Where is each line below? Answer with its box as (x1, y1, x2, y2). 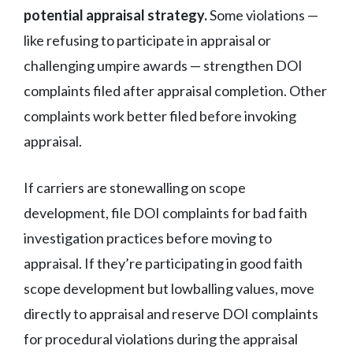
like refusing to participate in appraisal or (24, 31, 271, 49)
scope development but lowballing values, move (24, 279, 314, 297)
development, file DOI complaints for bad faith (24, 203, 307, 221)
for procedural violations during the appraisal (24, 329, 298, 347)
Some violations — (207, 6, 318, 24)
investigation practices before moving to (24, 229, 272, 247)
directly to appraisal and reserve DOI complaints (24, 304, 318, 322)
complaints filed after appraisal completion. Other (24, 81, 327, 99)
